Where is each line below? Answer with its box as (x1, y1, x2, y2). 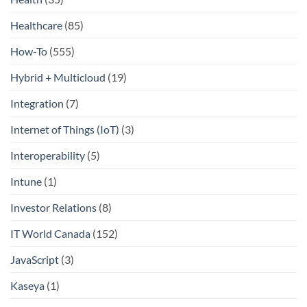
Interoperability (10, 148, 85, 162)
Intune (10, 174, 42, 188)
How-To (10, 44, 47, 58)
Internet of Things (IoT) (10, 122, 119, 136)
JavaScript (10, 252, 59, 266)
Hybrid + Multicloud (10, 70, 106, 84)
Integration (10, 96, 64, 110)
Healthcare (10, 18, 62, 32)
